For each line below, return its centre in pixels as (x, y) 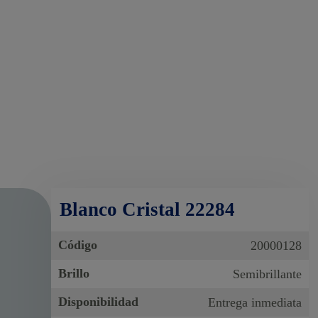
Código (78, 245)
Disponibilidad (99, 301)
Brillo (74, 273)
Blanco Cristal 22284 (148, 209)
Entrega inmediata (254, 302)
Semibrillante (267, 274)
